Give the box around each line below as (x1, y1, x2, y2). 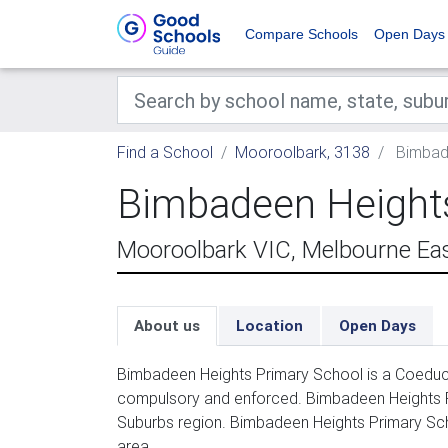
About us (134, 316, 200, 335)
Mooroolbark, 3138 (235, 142, 370, 162)
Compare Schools (245, 26, 358, 42)
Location (236, 316, 303, 335)
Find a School (117, 142, 213, 162)
